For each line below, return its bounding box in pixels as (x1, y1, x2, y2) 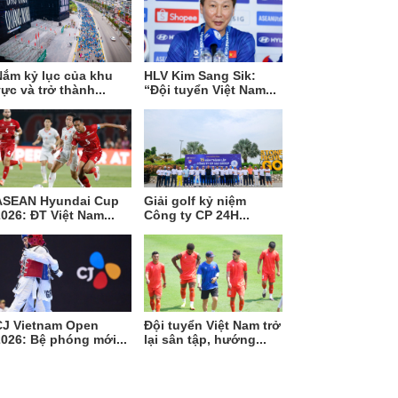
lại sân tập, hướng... (144, 332, 267, 347)
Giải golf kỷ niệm (144, 193, 247, 208)
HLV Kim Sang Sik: (144, 68, 257, 84)
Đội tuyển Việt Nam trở (144, 318, 282, 333)
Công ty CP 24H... (144, 207, 251, 222)
